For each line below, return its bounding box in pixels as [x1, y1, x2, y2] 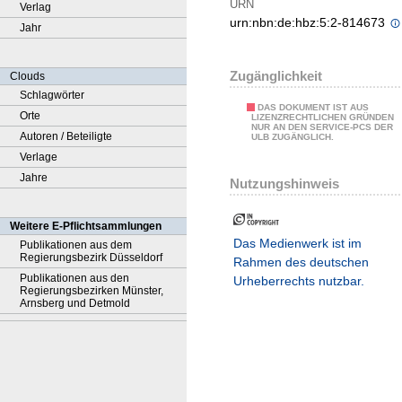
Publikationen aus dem [20, 239, 132, 251]
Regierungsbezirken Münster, [20, 284, 163, 297]
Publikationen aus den [20, 272, 129, 284]
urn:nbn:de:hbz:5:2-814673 [230, 15, 389, 31]
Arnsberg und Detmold [20, 297, 130, 310]
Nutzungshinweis [230, 175, 339, 191]
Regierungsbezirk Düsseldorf [20, 251, 162, 264]
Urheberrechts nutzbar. [233, 274, 364, 289]
